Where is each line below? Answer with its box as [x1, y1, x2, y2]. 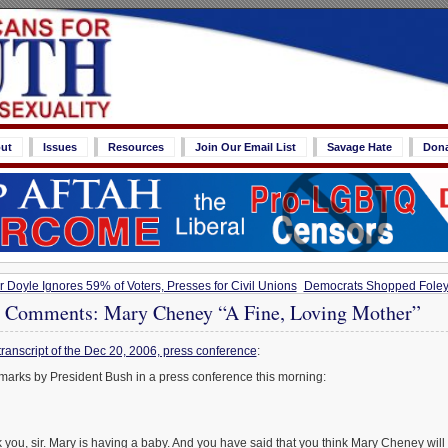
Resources [108, 141, 164, 153]
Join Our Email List [195, 141, 296, 153]
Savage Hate [327, 141, 392, 153]
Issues [43, 141, 77, 153]
